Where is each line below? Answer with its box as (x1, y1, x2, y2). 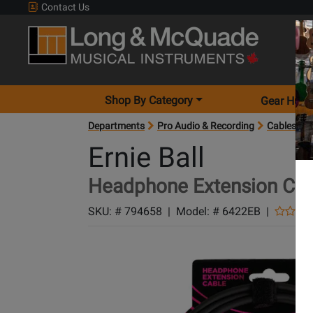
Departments (88, 120, 145, 131)
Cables (267, 120, 296, 131)
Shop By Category (105, 94, 194, 107)
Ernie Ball (88, 141, 205, 174)
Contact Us (39, 1, 89, 13)
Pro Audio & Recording (157, 120, 254, 131)
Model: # (176, 205, 222, 218)
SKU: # (88, 205, 124, 218)
